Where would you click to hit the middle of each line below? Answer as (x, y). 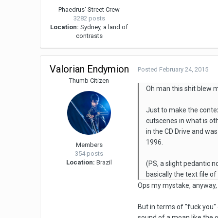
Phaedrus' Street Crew (89, 10)
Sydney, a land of (104, 27)
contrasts (89, 36)
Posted (149, 70)
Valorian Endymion (89, 69)
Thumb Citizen (89, 81)
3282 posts (89, 18)
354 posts (89, 154)
